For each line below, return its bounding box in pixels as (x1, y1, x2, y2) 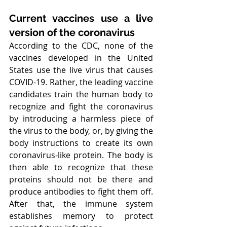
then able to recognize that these (9, 162, 153, 173)
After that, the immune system (9, 198, 153, 209)
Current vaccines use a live (9, 12, 153, 24)
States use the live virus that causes (9, 64, 153, 75)
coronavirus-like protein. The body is (9, 149, 153, 161)
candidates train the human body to (9, 89, 153, 100)
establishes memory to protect (9, 210, 153, 221)
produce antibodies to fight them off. (9, 186, 153, 197)
